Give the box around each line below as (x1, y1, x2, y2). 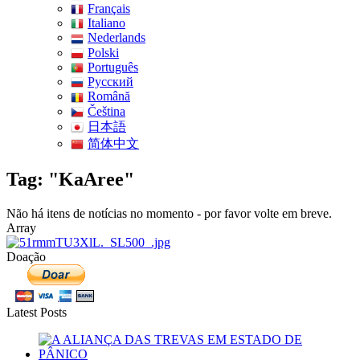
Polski (88, 45, 119, 59)
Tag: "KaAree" (6, 169, 134, 190)
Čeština (88, 104, 125, 118)
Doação (6, 249, 46, 264)
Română (88, 89, 130, 104)
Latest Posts (6, 305, 67, 319)
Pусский (88, 75, 133, 89)
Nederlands (88, 31, 145, 45)
